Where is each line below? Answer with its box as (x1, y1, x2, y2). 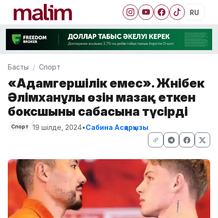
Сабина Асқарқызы (85, 123, 148, 131)
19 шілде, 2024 (32, 123, 82, 131)
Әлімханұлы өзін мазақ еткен (8, 89, 196, 105)
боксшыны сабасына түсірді (8, 103, 188, 119)
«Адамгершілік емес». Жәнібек (8, 75, 204, 91)
